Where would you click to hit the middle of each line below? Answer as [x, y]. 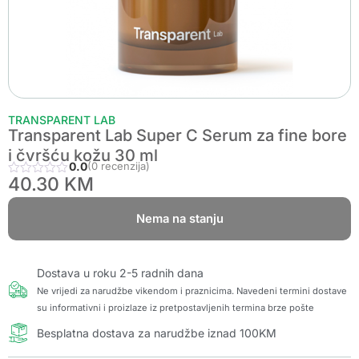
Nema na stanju [179, 219]
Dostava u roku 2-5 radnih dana [121, 272]
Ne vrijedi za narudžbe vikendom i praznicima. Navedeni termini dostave [192, 290]
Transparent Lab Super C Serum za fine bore [177, 135]
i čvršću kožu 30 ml [83, 155]
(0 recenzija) [118, 166]
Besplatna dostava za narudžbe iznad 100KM [157, 333]
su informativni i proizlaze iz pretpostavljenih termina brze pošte [176, 307]
